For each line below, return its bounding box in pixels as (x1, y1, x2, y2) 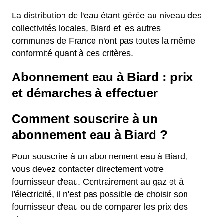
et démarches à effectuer (12, 86, 158, 100)
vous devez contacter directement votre (12, 164, 164, 174)
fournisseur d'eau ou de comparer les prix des (12, 202, 188, 212)
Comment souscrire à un (12, 112, 158, 125)
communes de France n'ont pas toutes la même (12, 36, 195, 46)
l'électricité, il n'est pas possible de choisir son (12, 189, 188, 199)
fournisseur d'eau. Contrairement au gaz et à (12, 177, 184, 186)
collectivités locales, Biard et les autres (12, 23, 161, 33)
